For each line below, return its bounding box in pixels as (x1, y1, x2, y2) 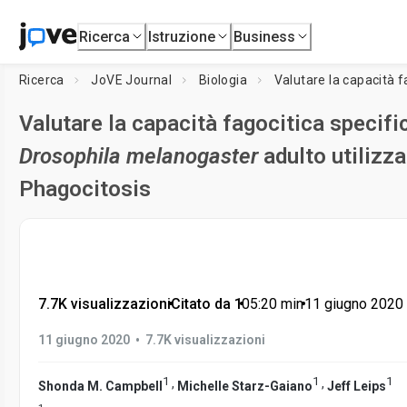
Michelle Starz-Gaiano (177, 378, 313, 393)
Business (233, 27, 296, 45)
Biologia (198, 73, 248, 87)
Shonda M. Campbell (38, 378, 163, 393)
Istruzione (148, 27, 216, 45)
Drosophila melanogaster (19, 144, 258, 169)
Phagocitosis (19, 176, 151, 202)
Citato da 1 (170, 295, 243, 313)
